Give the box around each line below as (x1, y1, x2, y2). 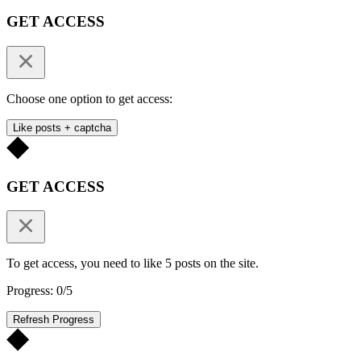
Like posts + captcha (13, 121, 111, 134)
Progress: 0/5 (6, 284, 73, 298)
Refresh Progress (13, 313, 94, 326)
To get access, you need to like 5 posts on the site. (6, 256, 259, 271)
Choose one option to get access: (6, 91, 172, 106)
